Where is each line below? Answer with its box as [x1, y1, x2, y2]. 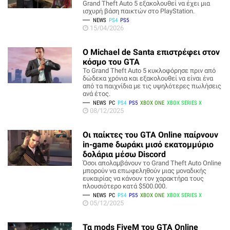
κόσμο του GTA [83, 57, 140, 67]
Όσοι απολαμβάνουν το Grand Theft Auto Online [83, 159, 222, 167]
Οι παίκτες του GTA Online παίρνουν [83, 130, 219, 140]
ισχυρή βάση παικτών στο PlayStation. [83, 7, 195, 15]
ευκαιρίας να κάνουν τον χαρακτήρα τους [83, 175, 204, 182]
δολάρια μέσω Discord [83, 149, 166, 159]
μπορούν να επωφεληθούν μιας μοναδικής [83, 167, 207, 175]
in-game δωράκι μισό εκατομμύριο [83, 140, 214, 149]
